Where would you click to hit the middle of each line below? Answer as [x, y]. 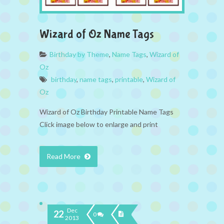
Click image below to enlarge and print [99, 124]
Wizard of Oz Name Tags [97, 34]
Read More [64, 156]
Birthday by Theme [79, 54]
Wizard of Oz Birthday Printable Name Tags [106, 111]
